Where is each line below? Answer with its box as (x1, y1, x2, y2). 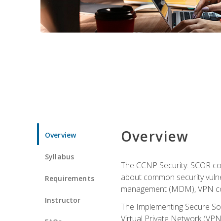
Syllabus (45, 151, 74, 161)
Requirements (45, 173, 94, 183)
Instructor (45, 195, 81, 205)
